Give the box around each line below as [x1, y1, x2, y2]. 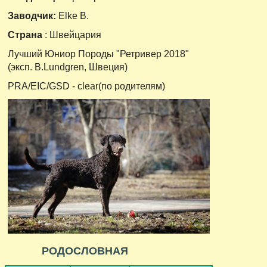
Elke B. [58, 10, 89, 21]
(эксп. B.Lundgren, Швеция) [8, 61, 128, 72]
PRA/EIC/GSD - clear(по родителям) [8, 80, 165, 91]
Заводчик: [8, 10, 58, 21]
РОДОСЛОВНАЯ [42, 244, 128, 257]
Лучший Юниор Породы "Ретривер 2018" [8, 48, 189, 59]
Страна [8, 29, 45, 40]
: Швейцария [45, 29, 101, 40]
